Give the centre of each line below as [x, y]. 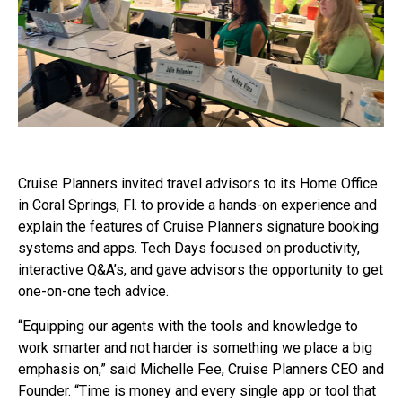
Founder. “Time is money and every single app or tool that [197, 390]
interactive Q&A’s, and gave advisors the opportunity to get [201, 270]
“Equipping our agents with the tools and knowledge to [188, 326]
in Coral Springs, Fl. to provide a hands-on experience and [197, 205]
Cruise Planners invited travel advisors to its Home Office [198, 184]
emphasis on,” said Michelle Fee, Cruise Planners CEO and [201, 369]
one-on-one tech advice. [93, 292]
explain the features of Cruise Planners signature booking [198, 227]
